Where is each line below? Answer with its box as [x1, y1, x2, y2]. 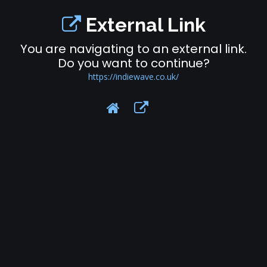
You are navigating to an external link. [20, 40, 247, 57]
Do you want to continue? [57, 54, 210, 72]
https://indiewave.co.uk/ [88, 70, 179, 82]
